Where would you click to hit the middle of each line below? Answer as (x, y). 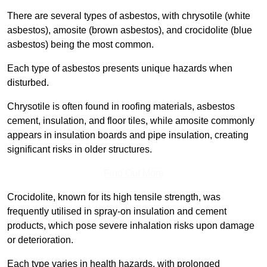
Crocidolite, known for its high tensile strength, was (114, 197)
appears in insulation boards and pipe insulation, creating (128, 135)
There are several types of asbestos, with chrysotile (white (129, 16)
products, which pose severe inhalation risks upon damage (131, 226)
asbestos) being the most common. (80, 45)
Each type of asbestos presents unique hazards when (120, 69)
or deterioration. (40, 240)
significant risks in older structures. (80, 150)
